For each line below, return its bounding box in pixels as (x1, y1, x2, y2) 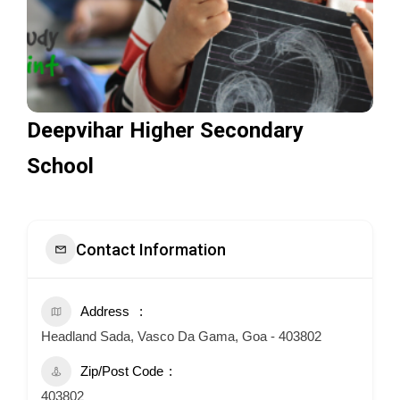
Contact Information (76, 239, 226, 259)
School (27, 154, 94, 179)
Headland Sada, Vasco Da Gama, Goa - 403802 (41, 329, 321, 344)
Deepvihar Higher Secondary (27, 118, 304, 143)
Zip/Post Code (80, 363, 163, 379)
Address (80, 304, 129, 319)
